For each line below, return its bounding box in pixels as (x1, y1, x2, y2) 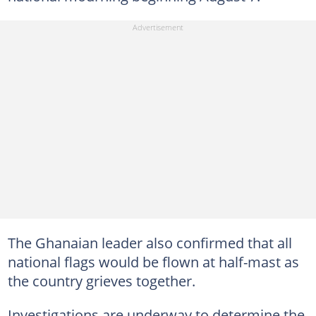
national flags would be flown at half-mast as (7, 252, 299, 272)
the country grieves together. (7, 271, 195, 291)
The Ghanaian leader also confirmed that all (7, 233, 292, 253)
